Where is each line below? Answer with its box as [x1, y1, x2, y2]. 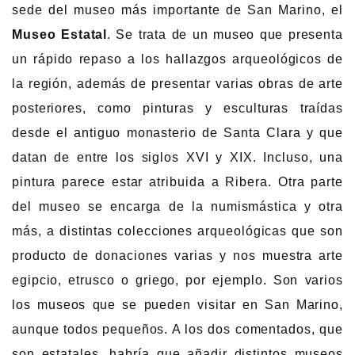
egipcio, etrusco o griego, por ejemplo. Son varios [12, 273, 343, 288]
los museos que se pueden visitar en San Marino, [12, 298, 343, 312]
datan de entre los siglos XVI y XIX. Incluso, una [12, 151, 343, 165]
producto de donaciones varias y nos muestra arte [12, 249, 343, 263]
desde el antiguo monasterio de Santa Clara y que [12, 126, 343, 140]
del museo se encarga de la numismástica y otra [12, 200, 343, 214]
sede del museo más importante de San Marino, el [12, 3, 343, 17]
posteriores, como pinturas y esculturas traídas [12, 101, 343, 116]
